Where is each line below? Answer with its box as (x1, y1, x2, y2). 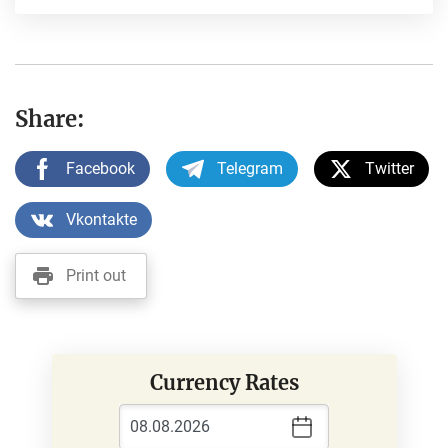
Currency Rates (149, 369, 299, 395)
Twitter (365, 158, 414, 178)
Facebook (66, 158, 135, 178)
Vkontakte (66, 209, 137, 229)
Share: (15, 104, 85, 133)
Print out (66, 265, 126, 285)
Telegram (217, 158, 283, 178)
